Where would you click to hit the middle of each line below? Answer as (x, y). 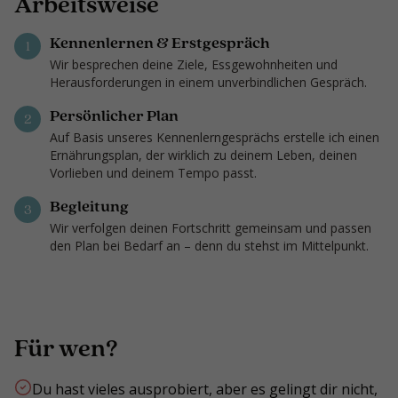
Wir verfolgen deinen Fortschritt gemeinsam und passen (211, 228)
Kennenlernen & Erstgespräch (160, 43)
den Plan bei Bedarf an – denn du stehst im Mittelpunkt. (209, 246)
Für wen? (66, 348)
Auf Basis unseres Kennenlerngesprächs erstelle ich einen (215, 138)
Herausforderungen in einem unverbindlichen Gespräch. (208, 83)
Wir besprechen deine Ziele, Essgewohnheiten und (194, 65)
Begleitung (89, 207)
